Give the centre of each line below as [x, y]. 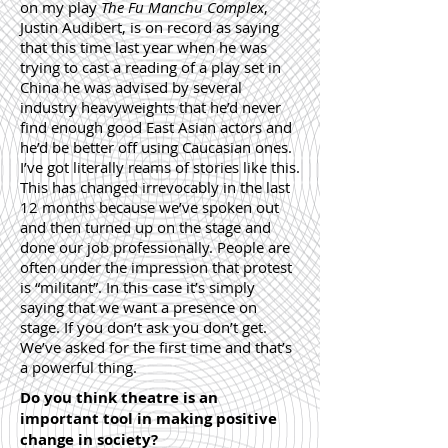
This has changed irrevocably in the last [155, 187]
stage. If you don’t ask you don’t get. [143, 327]
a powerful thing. [78, 367]
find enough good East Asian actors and [156, 127]
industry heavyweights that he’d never [150, 107]
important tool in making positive [148, 418]
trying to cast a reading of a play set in [150, 67]
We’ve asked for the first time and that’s [156, 347]
